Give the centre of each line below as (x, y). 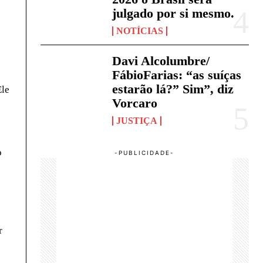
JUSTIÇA (137, 121)
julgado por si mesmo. (173, 14)
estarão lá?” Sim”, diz (173, 89)
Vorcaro (135, 103)
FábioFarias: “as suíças (177, 75)
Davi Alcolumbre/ (161, 61)
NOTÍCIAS (140, 31)
